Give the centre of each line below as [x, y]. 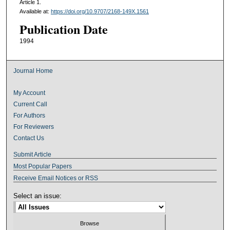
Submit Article [33, 154]
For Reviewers [34, 127]
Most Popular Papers [43, 166]
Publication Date [63, 29]
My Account [30, 93]
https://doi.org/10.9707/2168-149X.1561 [100, 12]
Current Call [31, 104]
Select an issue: [38, 196]
